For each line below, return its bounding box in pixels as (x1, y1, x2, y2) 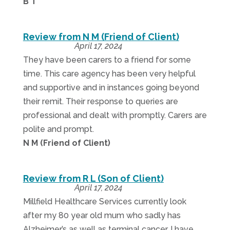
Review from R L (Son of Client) (23, 173, 164, 184)
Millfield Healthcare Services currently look (23, 197, 186, 206)
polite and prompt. (23, 124, 94, 134)
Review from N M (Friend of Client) (23, 31, 179, 42)
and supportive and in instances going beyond (23, 83, 199, 92)
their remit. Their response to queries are (23, 97, 178, 106)
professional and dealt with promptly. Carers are (23, 110, 207, 120)
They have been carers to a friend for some (23, 55, 191, 65)
